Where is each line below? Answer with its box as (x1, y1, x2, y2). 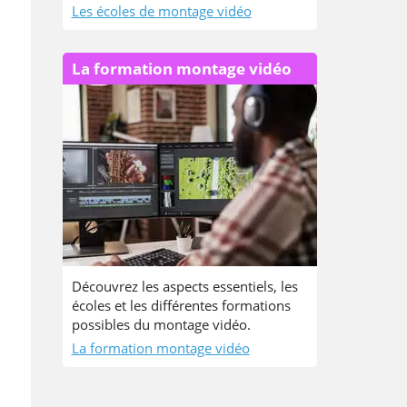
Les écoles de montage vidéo (71, 2, 252, 20)
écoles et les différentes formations (71, 296, 291, 314)
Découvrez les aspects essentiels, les (71, 277, 298, 295)
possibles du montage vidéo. (71, 315, 251, 333)
